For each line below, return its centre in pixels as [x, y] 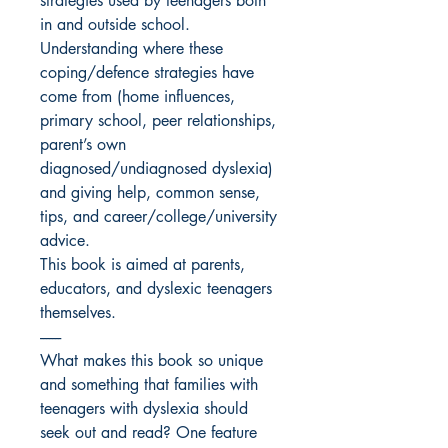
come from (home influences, [137, 97]
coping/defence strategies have [147, 73]
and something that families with [149, 385]
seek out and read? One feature [148, 433]
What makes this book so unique [151, 361]
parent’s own [83, 145]
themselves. [78, 313]
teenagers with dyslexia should [144, 409]
